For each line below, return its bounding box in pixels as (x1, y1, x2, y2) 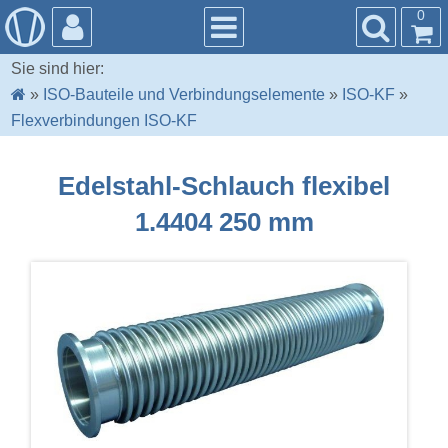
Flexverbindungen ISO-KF (11, 112, 198, 130)
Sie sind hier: (11, 60, 105, 78)
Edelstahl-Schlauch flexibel (58, 170, 390, 201)
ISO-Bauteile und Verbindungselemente (43, 86, 326, 104)
